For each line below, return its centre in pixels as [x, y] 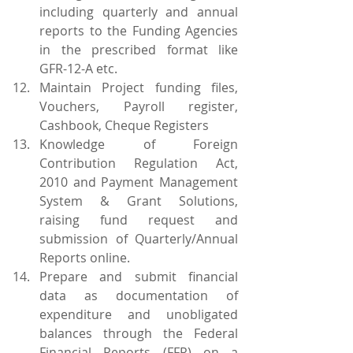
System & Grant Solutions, [139, 201]
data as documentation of [139, 295]
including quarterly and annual [139, 12]
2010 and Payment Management [139, 182]
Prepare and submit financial [139, 277]
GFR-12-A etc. [78, 69]
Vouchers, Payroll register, [139, 106]
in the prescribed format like [139, 50]
